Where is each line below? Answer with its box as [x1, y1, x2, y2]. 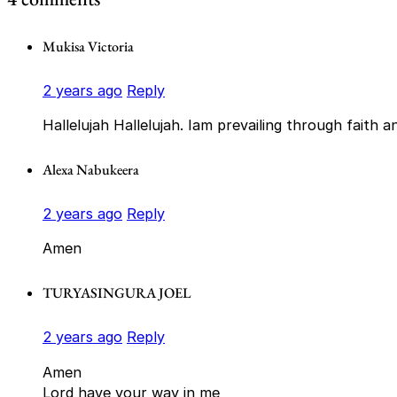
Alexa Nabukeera [43, 160, 139, 180]
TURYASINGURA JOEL [43, 284, 191, 303]
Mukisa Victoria [43, 36, 134, 56]
